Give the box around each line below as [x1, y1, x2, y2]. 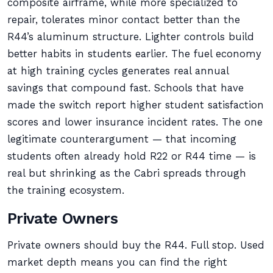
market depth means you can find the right [7, 257, 227, 268]
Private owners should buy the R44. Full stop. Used [7, 239, 264, 251]
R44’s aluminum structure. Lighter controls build [7, 31, 254, 43]
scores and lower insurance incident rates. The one [7, 116, 263, 128]
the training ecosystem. [7, 185, 124, 196]
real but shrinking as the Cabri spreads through [7, 168, 246, 179]
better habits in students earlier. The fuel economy [7, 48, 261, 60]
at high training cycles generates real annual [7, 65, 229, 77]
